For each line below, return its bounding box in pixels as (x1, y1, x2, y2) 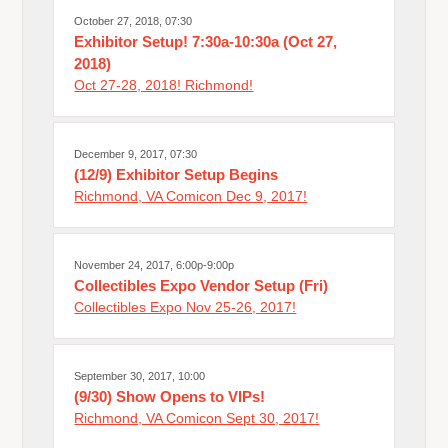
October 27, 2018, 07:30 (74, 14, 193, 27)
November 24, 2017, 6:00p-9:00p (74, 258, 235, 271)
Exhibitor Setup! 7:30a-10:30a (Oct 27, (74, 32, 338, 50)
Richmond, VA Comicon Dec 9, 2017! (74, 187, 308, 204)
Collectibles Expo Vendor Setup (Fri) (74, 276, 329, 294)
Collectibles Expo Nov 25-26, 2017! (74, 298, 297, 315)
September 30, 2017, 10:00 (74, 369, 206, 382)
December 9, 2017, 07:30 (74, 147, 198, 160)
